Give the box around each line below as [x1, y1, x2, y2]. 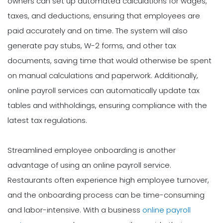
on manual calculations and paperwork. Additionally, [7, 70, 198, 81]
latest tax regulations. [7, 114, 87, 125]
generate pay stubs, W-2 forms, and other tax [7, 40, 176, 51]
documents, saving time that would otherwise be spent [7, 55, 212, 66]
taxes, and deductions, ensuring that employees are [7, 10, 200, 21]
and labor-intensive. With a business [7, 204, 142, 215]
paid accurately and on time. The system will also [7, 25, 188, 36]
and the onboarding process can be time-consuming [7, 189, 205, 200]
